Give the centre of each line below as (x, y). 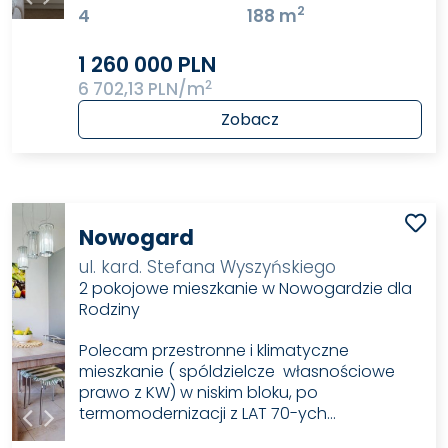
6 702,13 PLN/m (142, 89)
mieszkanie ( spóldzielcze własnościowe (237, 371)
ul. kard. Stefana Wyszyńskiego (208, 266)
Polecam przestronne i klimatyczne (214, 350)
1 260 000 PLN (147, 65)
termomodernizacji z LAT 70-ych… (208, 413)
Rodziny (110, 309)
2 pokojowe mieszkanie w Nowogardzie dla (246, 288)
